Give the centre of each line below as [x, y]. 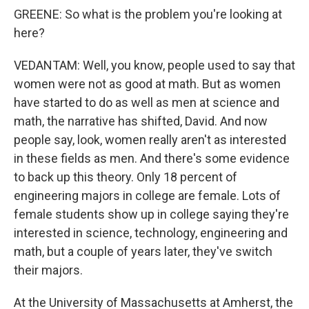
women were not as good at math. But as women [147, 84]
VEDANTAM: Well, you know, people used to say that [154, 65]
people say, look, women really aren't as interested [150, 140]
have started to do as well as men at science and [147, 102]
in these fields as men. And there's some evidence [152, 158]
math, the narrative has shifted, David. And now [141, 121]
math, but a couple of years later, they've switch [143, 251]
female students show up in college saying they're [151, 214]
